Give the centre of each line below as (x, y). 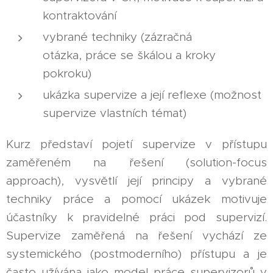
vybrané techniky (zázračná (117, 37)
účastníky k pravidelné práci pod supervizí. (136, 217)
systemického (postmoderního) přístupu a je (136, 253)
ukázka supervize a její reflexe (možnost (152, 94)
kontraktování (80, 15)
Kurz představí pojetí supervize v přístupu (136, 144)
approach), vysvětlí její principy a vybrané (136, 180)
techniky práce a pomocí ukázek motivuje (136, 199)
